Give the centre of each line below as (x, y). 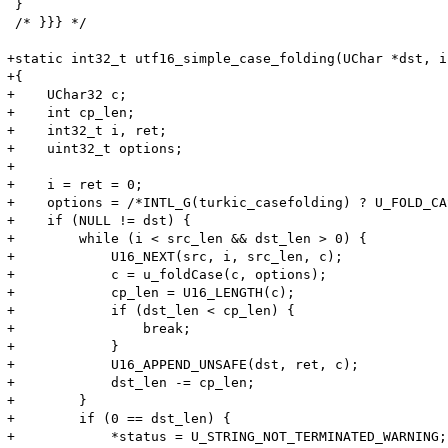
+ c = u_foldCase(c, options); (167, 274)
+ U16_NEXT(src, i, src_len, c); (175, 256)
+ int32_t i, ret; (87, 130)
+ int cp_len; (71, 112)
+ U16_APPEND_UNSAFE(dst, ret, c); (183, 364)
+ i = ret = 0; (75, 184)
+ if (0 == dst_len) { (119, 418)
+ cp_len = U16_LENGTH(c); (151, 292)
